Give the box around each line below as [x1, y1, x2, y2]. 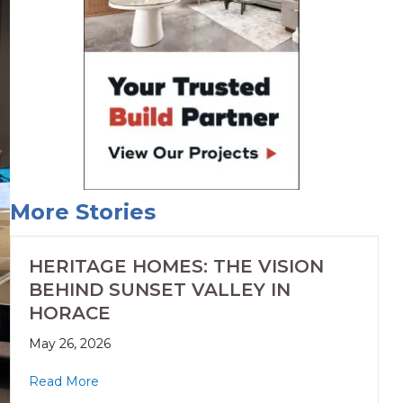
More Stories [9, 199, 156, 226]
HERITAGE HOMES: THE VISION [28, 255, 324, 278]
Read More [28, 373, 99, 390]
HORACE [28, 302, 111, 325]
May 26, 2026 [28, 336, 111, 353]
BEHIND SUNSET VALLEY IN [28, 279, 291, 301]
